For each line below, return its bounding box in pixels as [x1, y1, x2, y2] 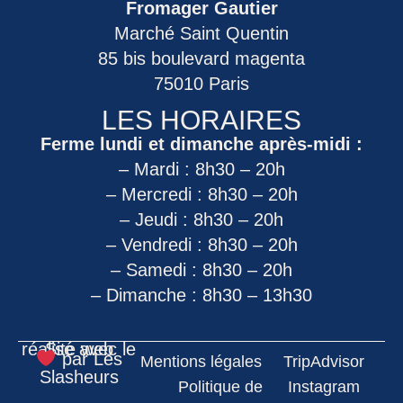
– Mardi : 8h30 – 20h [118, 158, 285, 179]
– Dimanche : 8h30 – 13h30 [91, 284, 312, 305]
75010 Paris [154, 74, 249, 94]
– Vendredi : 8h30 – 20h [105, 234, 298, 255]
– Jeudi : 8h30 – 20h [120, 209, 283, 229]
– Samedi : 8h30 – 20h [111, 259, 292, 280]
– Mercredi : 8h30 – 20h [105, 184, 298, 204]
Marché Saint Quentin [114, 23, 289, 44]
